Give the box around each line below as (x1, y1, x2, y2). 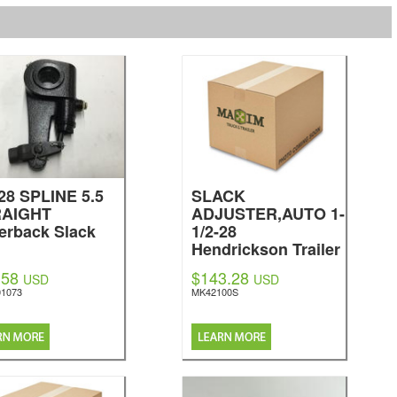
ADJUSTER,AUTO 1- (191, 202, 345, 225)
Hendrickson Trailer (191, 237, 340, 261)
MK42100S (191, 284, 238, 299)
